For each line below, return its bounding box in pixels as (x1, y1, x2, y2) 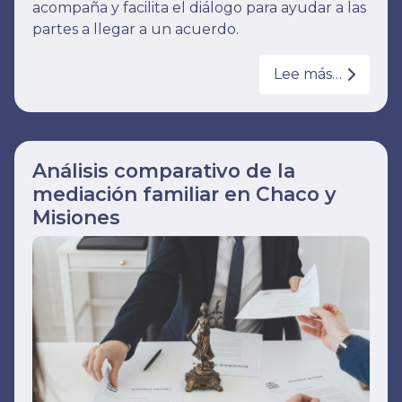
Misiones (32, 205, 120, 229)
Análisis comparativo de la (32, 158, 295, 182)
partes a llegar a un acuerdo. (32, 21, 239, 39)
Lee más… (274, 65, 342, 83)
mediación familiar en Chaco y (32, 181, 336, 205)
